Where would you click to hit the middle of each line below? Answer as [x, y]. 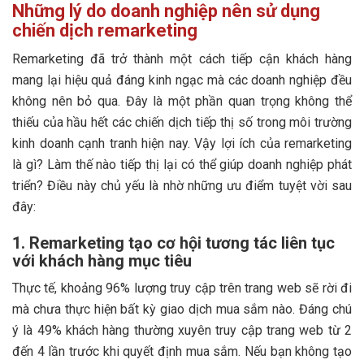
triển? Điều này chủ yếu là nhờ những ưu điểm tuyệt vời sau [182, 185]
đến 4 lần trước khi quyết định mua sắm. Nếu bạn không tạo [182, 351]
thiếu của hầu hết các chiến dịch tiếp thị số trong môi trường [182, 122]
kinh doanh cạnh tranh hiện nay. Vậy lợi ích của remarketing [182, 143]
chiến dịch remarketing [105, 30]
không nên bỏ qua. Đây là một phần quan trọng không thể [182, 101]
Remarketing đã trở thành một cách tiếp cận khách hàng [182, 58]
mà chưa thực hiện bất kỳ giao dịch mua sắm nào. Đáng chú [182, 309]
